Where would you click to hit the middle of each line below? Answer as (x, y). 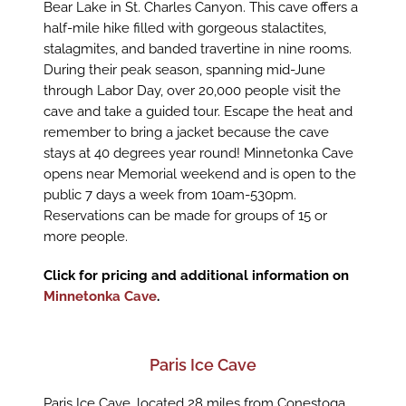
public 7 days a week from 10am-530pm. (169, 194)
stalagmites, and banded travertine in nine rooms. (197, 48)
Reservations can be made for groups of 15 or (185, 215)
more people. (85, 236)
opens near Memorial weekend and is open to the (199, 174)
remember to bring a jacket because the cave (186, 132)
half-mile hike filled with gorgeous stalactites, (184, 28)
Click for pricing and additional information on (196, 275)
